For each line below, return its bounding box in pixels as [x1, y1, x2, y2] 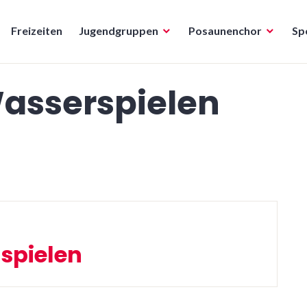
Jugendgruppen [79, 23, 159, 37]
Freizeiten [11, 23, 63, 37]
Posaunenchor [188, 23, 262, 37]
